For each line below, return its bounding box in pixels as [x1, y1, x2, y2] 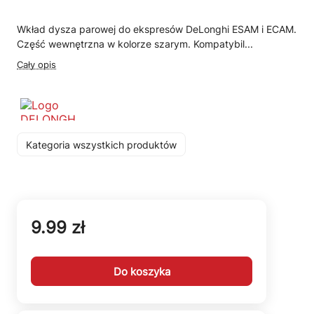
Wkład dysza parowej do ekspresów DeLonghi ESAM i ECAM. [17, 23, 296, 35]
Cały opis [17, 59, 56, 70]
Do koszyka [113, 264, 170, 278]
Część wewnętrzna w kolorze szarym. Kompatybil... [17, 38, 253, 50]
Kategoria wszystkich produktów [26, 138, 177, 151]
